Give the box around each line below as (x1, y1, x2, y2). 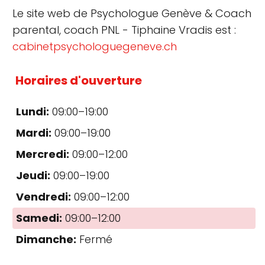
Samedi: (16, 210, 62, 225)
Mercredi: (16, 146, 69, 161)
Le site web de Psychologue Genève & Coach (12, 5, 251, 21)
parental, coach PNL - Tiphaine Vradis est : (12, 22, 236, 37)
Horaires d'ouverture (15, 72, 142, 89)
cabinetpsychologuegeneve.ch (12, 38, 177, 54)
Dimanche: (16, 231, 76, 247)
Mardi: (16, 125, 51, 140)
